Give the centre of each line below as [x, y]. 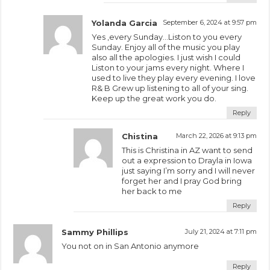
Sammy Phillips [95, 232]
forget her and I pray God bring [182, 181]
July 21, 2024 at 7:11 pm [221, 231]
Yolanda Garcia [125, 23]
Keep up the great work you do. [154, 98]
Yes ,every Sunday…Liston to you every [167, 36]
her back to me [152, 191]
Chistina [140, 136]
